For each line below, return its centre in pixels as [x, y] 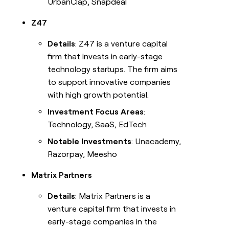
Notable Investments [90, 142]
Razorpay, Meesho [83, 154]
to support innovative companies [109, 82]
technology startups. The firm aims [113, 70]
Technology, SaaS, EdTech [97, 125]
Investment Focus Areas [96, 112]
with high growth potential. [98, 95]
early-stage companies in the [102, 222]
